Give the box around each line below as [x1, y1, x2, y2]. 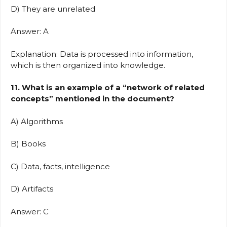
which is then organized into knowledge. [11, 60, 165, 70]
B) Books [11, 139, 50, 149]
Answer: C [11, 206, 53, 216]
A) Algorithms [11, 116, 67, 126]
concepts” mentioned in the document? [11, 94, 174, 104]
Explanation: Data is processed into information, [11, 49, 193, 59]
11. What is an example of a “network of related [11, 83, 205, 93]
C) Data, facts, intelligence [11, 161, 114, 171]
